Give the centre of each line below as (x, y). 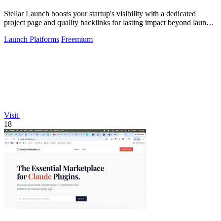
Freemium (77, 39)
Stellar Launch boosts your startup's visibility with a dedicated (100, 13)
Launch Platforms (32, 39)
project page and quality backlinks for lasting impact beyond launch (109, 22)
